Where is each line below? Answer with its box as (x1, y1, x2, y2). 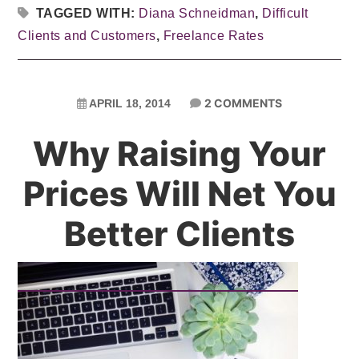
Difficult (262, 6, 309, 20)
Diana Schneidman (139, 6, 256, 20)
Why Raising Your (33, 133, 326, 174)
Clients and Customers (18, 29, 156, 42)
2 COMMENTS (204, 96, 282, 110)
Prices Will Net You (22, 173, 337, 214)
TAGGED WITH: (35, 6, 139, 20)
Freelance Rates (163, 29, 264, 42)
